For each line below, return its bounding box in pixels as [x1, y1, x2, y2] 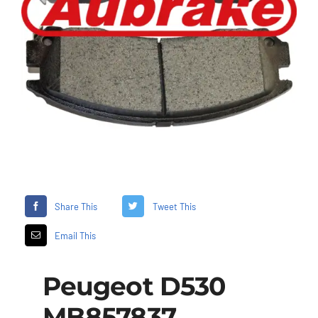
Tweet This [152, 200, 196, 212]
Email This [55, 229, 97, 241]
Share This [55, 200, 98, 212]
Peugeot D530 [42, 270, 226, 302]
